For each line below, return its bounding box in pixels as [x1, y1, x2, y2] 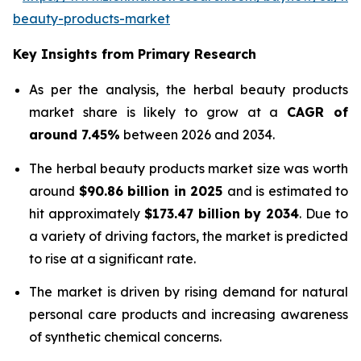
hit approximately [29, 205, 144, 222]
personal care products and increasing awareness [29, 306, 348, 323]
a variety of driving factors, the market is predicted [29, 227, 348, 244]
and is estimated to [226, 182, 348, 199]
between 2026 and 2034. [120, 127, 275, 143]
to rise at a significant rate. [29, 250, 196, 267]
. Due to [299, 205, 349, 222]
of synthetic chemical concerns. [29, 329, 222, 346]
